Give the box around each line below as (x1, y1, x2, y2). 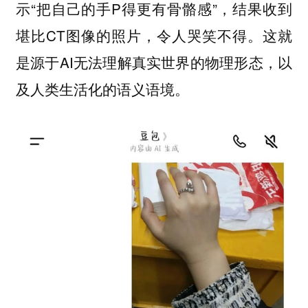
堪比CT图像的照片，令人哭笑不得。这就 (15, 25, 293, 46)
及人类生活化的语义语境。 (15, 78, 189, 100)
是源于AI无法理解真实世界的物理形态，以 (15, 52, 293, 73)
